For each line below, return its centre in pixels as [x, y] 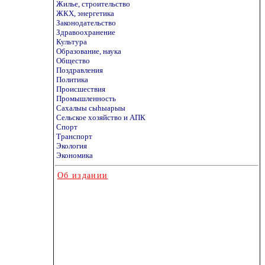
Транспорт [74, 136]
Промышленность [86, 98]
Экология [72, 146]
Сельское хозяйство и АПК [101, 117]
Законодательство [86, 23]
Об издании [83, 175]
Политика [72, 80]
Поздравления [80, 70]
